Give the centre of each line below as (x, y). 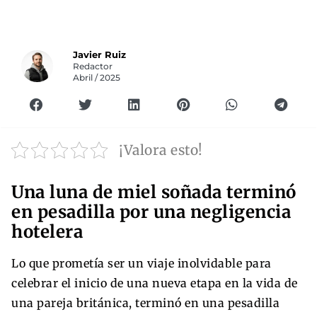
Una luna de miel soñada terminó (154, 192)
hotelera (47, 231)
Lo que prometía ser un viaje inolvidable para (142, 263)
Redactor (93, 66)
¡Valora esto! (161, 150)
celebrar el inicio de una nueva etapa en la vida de (155, 283)
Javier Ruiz (100, 54)
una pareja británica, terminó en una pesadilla (145, 302)
